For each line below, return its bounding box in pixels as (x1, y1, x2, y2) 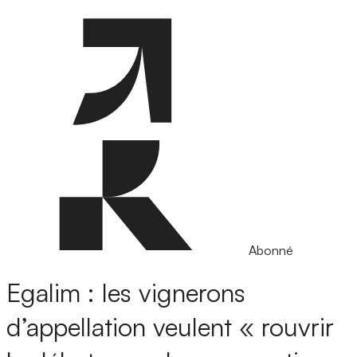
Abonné (249, 242, 293, 258)
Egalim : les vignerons (6, 277, 245, 309)
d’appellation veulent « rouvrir (6, 311, 334, 343)
